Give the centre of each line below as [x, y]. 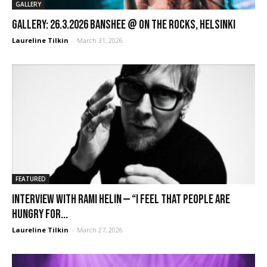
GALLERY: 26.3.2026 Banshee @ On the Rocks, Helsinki [124, 24]
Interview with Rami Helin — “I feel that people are [121, 200]
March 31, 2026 [100, 40]
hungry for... [40, 215]
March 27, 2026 [100, 230]
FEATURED [31, 179]
